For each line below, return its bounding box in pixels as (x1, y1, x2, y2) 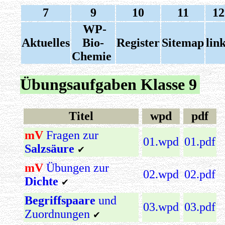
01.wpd (143, 135, 179, 148)
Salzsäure (25, 142, 74, 155)
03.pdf (184, 200, 215, 213)
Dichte (25, 174, 58, 188)
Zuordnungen (25, 207, 90, 220)
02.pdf (184, 167, 215, 181)
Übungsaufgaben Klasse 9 (20, 75, 197, 94)
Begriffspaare (25, 193, 95, 207)
